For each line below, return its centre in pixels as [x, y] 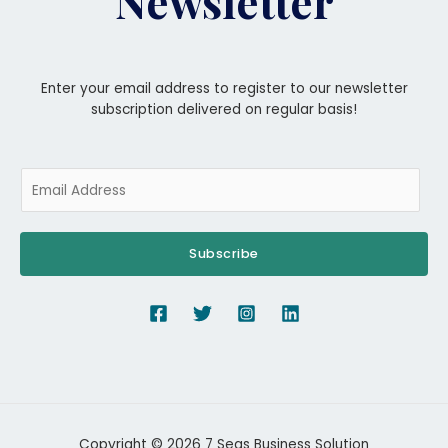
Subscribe [224, 253]
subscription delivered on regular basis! [224, 109]
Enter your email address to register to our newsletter [224, 88]
